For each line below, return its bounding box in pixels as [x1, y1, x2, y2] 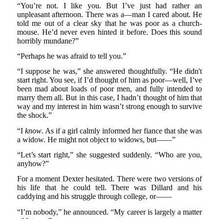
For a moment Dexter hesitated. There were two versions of [17, 175, 202, 183]
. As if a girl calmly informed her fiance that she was [41, 126, 202, 135]
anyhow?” [17, 159, 49, 168]
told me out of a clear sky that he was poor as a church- [17, 19, 202, 27]
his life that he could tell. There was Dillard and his [17, 183, 202, 192]
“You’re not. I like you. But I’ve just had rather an [17, 1, 202, 10]
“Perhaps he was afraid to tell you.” [17, 51, 126, 60]
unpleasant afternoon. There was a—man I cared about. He [17, 10, 202, 19]
